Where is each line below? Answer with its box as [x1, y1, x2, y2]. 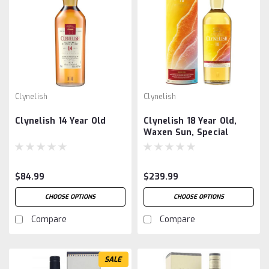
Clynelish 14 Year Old [15, 115, 106, 127]
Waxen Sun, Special [144, 126, 229, 138]
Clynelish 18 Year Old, [144, 115, 237, 127]
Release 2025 [144, 138, 202, 150]
